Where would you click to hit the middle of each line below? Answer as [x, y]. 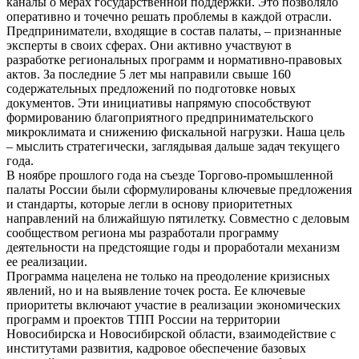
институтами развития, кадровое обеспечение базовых [156, 348]
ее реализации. [47, 261]
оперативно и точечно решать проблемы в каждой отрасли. [169, 16]
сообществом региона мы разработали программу [143, 232]
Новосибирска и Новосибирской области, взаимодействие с [171, 333]
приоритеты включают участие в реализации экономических [173, 305]
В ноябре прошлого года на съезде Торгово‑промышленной [170, 175]
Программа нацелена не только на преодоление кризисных [168, 276]
